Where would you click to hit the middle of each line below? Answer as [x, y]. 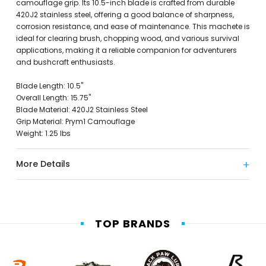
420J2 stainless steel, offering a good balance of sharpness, [125, 15]
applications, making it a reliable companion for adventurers [126, 50]
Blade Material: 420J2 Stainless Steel [82, 110]
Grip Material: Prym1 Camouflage [75, 121]
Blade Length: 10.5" [49, 86]
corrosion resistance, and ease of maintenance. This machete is [133, 26]
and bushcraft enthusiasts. [65, 62]
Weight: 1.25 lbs [43, 133]
